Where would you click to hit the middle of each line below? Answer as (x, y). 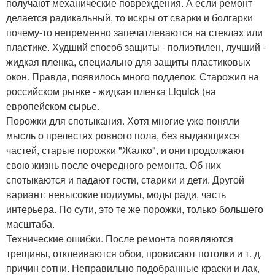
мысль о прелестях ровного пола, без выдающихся (123, 136)
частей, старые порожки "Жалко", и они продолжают (126, 150)
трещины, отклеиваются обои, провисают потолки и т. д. (134, 254)
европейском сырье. (53, 106)
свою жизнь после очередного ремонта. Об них (114, 165)
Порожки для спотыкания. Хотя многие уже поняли (123, 121)
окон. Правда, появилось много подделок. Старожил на (133, 77)
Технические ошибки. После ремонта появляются (120, 239)
